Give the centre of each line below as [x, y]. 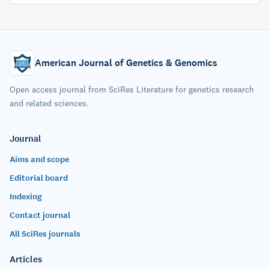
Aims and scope [39, 159]
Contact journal [40, 215]
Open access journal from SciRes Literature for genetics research [132, 89]
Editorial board [39, 178]
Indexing [26, 197]
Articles [26, 259]
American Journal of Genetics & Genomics [126, 63]
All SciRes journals [45, 234]
